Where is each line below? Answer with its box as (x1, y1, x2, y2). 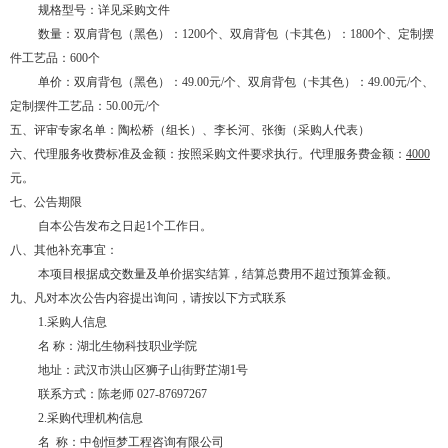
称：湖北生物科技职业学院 (53, 339, 341, 353)
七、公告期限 (10, 195, 82, 209)
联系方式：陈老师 (38, 387, 134, 401)
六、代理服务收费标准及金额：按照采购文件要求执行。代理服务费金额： (10, 147, 406, 161)
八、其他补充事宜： (10, 243, 118, 257)
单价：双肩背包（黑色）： (38, 75, 182, 89)
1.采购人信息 (38, 315, 107, 329)
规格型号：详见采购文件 (38, 3, 170, 17)
